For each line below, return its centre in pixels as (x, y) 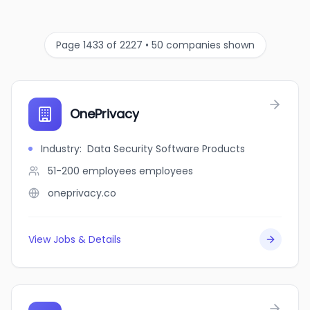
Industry (60, 149)
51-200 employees (92, 171)
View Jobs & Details (75, 239)
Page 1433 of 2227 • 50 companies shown (155, 45)
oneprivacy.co (82, 193)
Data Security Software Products (166, 149)
